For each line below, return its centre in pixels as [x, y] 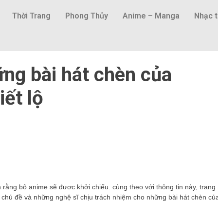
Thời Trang [31, 16]
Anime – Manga [151, 16]
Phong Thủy [86, 16]
